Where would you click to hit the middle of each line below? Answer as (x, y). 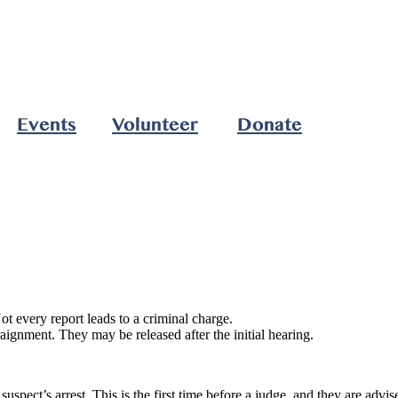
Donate (270, 124)
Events (47, 124)
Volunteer (155, 124)
